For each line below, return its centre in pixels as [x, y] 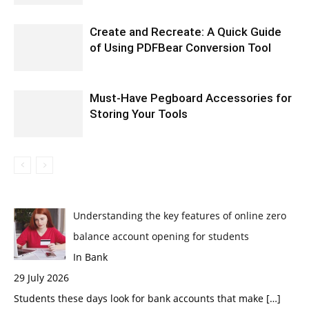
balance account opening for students [161, 236]
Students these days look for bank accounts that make [140, 298]
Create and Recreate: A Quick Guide [186, 31]
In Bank [90, 257]
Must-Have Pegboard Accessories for [191, 98]
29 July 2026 [41, 277]
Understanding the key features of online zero [179, 215]
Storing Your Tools [139, 113]
